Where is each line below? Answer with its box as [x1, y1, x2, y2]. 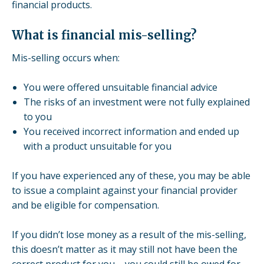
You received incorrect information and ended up [24, 124, 239, 138]
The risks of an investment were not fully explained [24, 95, 250, 108]
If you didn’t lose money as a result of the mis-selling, [12, 227, 246, 241]
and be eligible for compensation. [12, 198, 159, 212]
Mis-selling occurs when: [12, 51, 120, 64]
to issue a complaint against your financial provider [12, 183, 237, 197]
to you [24, 110, 52, 123]
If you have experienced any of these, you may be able [12, 169, 250, 182]
